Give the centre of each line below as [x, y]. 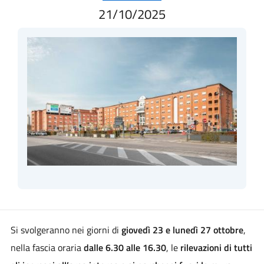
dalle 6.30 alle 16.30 [125, 247]
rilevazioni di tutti [216, 247]
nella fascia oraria [47, 247]
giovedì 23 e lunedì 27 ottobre [182, 230]
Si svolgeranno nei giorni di [66, 230]
